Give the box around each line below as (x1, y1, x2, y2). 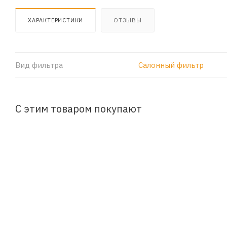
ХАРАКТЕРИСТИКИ (28, 16, 84, 24)
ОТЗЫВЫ (113, 16, 142, 24)
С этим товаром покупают (15, 102, 142, 115)
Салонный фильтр (138, 60, 204, 70)
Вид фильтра (15, 60, 63, 70)
